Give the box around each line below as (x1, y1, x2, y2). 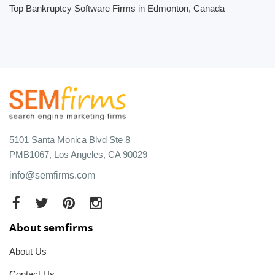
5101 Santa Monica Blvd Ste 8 (9, 134, 130, 145)
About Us (9, 246, 47, 257)
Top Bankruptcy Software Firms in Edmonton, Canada (9, 3, 225, 14)
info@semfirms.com (9, 169, 95, 180)
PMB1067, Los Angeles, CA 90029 (9, 149, 147, 160)
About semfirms (9, 220, 93, 234)
